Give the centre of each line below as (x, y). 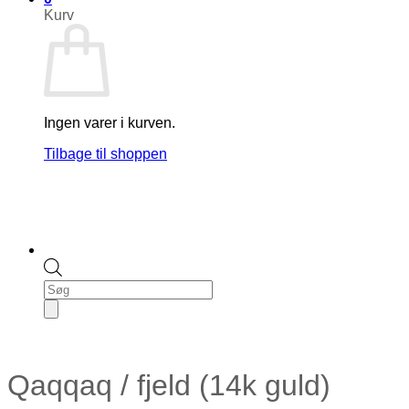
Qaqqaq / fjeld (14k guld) (169, 386)
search (65, 303)
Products (72, 287)
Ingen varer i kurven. (110, 122)
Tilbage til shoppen (105, 153)
